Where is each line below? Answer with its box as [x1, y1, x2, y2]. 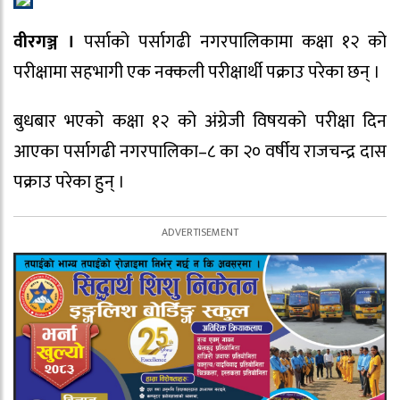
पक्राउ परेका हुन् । [13, 167, 125, 198]
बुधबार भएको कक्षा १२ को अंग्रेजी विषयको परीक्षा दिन [13, 106, 387, 137]
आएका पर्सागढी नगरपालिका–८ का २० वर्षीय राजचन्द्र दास [13, 137, 387, 168]
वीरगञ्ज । [13, 27, 75, 58]
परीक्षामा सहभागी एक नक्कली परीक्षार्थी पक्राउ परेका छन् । [13, 57, 380, 88]
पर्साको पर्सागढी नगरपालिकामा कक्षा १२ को [75, 27, 387, 58]
